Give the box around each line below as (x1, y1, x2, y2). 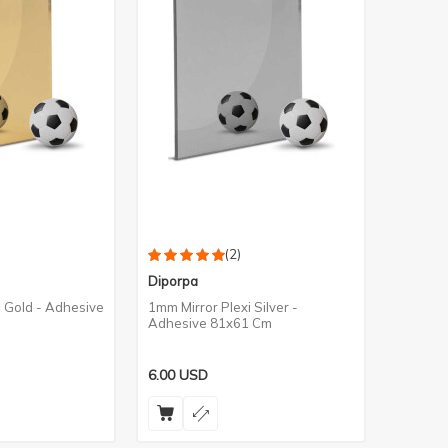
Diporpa (148, 273, 198, 289)
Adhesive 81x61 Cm (148, 315, 272, 331)
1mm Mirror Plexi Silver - (148, 299, 298, 315)
